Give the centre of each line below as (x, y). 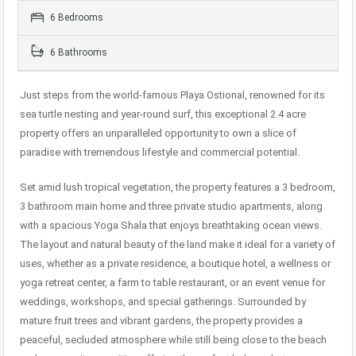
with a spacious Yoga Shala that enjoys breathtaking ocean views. (171, 225)
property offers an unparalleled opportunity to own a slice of (158, 133)
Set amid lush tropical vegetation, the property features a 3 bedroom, (178, 187)
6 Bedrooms (75, 17)
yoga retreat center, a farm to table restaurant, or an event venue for (172, 282)
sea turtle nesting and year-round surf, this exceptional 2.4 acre (163, 114)
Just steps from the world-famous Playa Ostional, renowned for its (172, 95)
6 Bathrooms (77, 52)
